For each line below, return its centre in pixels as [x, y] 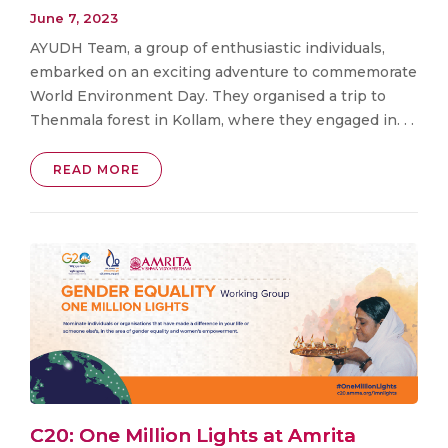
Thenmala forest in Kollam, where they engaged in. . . [222, 119]
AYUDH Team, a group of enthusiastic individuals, [207, 47]
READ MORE [96, 169]
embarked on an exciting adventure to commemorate [223, 71]
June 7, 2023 [74, 17]
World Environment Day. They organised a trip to [208, 95]
